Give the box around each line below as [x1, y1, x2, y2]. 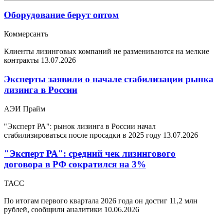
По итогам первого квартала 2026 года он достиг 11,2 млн [4, 197, 198, 205]
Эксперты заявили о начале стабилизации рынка [4, 73, 214, 84]
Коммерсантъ [4, 30, 48, 38]
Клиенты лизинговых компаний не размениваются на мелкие [4, 47, 209, 56]
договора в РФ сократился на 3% [4, 159, 146, 170]
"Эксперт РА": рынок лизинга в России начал [4, 122, 156, 130]
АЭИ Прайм [4, 104, 45, 113]
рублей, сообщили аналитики [4, 205, 104, 214]
